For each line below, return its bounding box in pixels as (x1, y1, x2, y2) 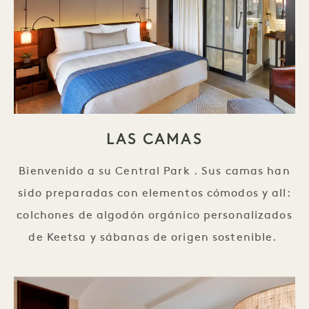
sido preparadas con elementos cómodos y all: (18, 188, 291, 199)
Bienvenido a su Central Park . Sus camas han (19, 166, 290, 177)
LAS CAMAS (106, 130, 203, 148)
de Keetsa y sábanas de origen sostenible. (28, 232, 281, 243)
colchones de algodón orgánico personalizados (17, 210, 292, 221)
